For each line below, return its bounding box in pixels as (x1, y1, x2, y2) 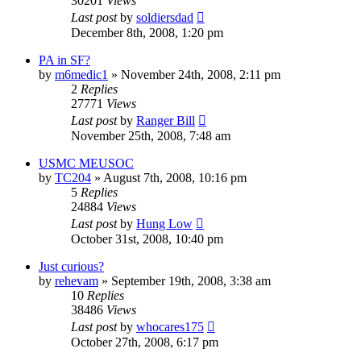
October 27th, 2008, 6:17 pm (71, 334, 218, 349)
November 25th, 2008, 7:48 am (71, 128, 230, 143)
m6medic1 (55, 67, 108, 81)
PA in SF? (39, 52, 90, 67)
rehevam (55, 273, 98, 288)
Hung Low (136, 216, 193, 230)
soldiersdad (136, 10, 193, 24)
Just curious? (39, 259, 104, 273)
